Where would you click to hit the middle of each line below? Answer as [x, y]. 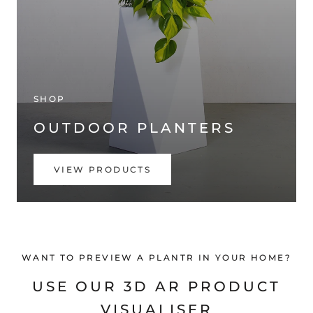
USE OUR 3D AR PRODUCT [156, 287]
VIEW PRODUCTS [103, 169]
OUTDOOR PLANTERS [134, 128]
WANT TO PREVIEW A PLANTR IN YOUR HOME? [156, 258]
